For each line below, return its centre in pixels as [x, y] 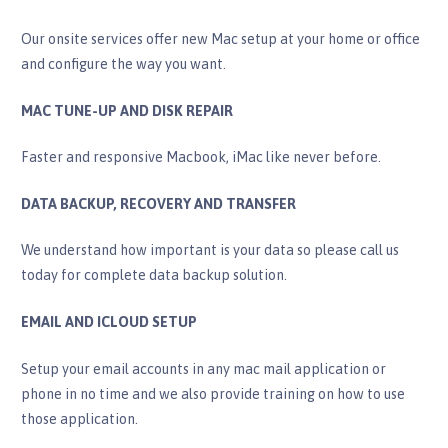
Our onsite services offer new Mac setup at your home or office [220, 39]
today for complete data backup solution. [153, 275]
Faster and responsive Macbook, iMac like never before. [200, 157]
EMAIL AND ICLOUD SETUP [108, 322]
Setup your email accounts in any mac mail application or [203, 368]
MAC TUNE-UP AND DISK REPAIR [126, 110]
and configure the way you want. [123, 64]
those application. [79, 418]
